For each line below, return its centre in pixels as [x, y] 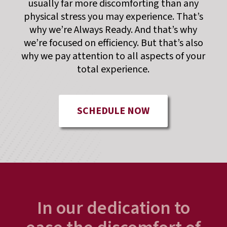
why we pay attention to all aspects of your [113, 56]
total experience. [113, 70]
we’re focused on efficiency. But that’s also [113, 43]
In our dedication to [113, 208]
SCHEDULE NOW [113, 111]
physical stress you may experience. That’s [113, 17]
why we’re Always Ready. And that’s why [113, 30]
